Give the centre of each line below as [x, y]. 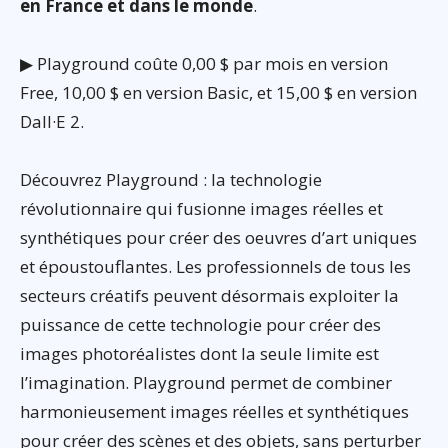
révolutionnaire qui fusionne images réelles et [201, 208]
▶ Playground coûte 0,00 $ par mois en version [204, 63]
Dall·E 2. [52, 121]
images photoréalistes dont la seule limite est [199, 353]
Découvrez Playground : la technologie [171, 179]
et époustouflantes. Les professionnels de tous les [215, 266]
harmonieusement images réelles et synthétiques [214, 411]
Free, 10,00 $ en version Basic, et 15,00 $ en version [218, 92]
